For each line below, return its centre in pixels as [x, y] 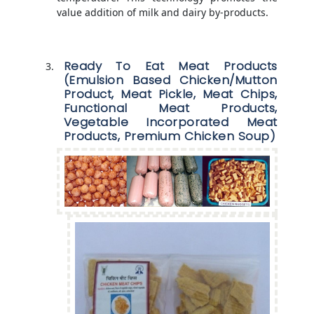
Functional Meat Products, [170, 108]
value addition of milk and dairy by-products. [162, 13]
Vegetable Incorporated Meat [170, 122]
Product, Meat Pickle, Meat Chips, [170, 94]
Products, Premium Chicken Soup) [169, 136]
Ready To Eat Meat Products [170, 66]
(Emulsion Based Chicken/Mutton [170, 80]
